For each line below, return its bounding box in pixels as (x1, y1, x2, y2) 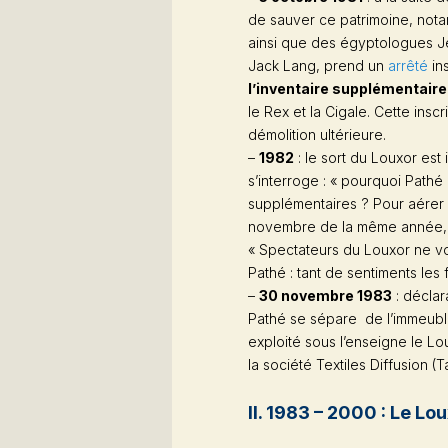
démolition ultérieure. (248, 125, 386, 143)
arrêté (388, 56, 428, 74)
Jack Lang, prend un (248, 56, 388, 74)
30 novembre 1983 (259, 286, 392, 304)
